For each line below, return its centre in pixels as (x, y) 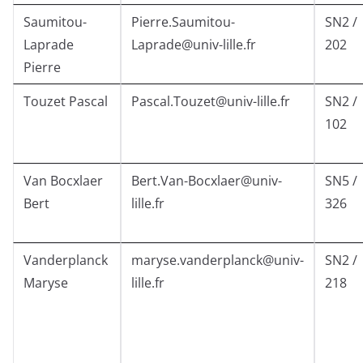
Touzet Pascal (66, 102)
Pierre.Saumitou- (183, 22)
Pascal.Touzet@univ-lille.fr (211, 102)
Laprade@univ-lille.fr (194, 45)
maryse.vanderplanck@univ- (218, 261)
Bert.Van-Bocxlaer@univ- (207, 181)
